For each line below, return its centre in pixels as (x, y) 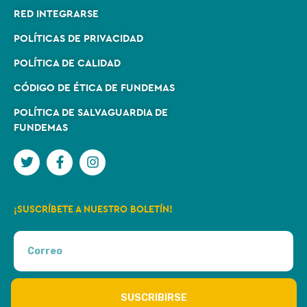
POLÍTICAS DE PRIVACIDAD (78, 38)
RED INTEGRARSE (56, 14)
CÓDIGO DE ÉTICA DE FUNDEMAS (94, 88)
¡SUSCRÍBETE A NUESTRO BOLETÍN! (93, 209)
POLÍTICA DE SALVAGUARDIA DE (91, 112)
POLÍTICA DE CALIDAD (67, 63)
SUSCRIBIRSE (153, 298)
